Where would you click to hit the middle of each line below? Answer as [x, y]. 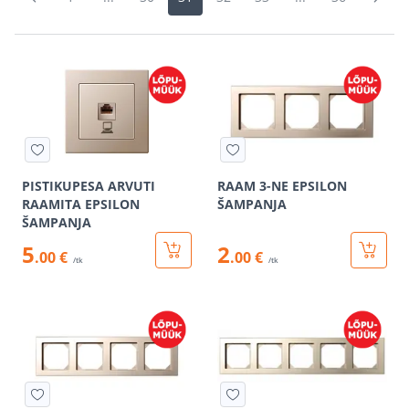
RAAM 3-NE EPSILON [282, 186]
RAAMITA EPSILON [81, 204]
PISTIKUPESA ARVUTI [89, 186]
